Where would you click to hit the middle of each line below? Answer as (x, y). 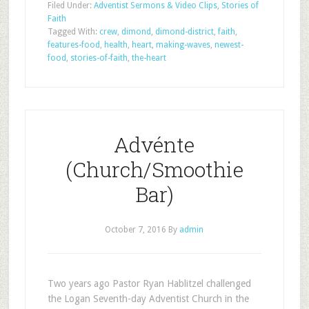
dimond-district (184, 32)
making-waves (183, 45)
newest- (229, 45)
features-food (73, 45)
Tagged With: (73, 32)
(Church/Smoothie (154, 169)
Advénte (154, 144)
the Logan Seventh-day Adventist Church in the (148, 299)
